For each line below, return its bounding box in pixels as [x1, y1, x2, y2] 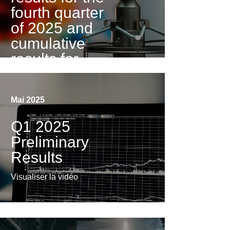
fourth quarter [11, 4, 104, 21]
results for [11, 50, 79, 67]
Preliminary [11, 133, 89, 151]
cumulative [11, 35, 86, 52]
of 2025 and [11, 20, 93, 36]
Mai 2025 [11, 95, 45, 105]
